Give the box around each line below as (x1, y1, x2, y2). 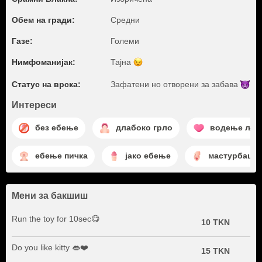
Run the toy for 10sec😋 (12, 213, 100, 223)
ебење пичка (35, 151, 88, 161)
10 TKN (201, 217, 230, 227)
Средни (111, 15, 140, 25)
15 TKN (201, 246, 230, 256)
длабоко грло (116, 123, 173, 133)
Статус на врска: (12, 80, 81, 89)
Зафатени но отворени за (111, 80, 212, 89)
